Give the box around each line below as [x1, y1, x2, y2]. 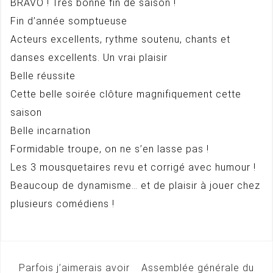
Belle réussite [10, 70, 76, 82]
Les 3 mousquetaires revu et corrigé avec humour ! [10, 161, 256, 173]
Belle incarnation [10, 125, 91, 136]
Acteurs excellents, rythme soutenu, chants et [10, 34, 230, 45]
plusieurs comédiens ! [10, 198, 115, 210]
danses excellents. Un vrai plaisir [10, 52, 168, 63]
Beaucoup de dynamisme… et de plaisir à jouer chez [10, 180, 260, 191]
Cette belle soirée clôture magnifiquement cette [10, 88, 241, 100]
